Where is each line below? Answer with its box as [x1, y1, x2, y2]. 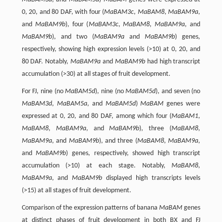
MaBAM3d [21, 100, 52, 108]
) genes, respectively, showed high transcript [66, 149, 201, 157]
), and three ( [99, 137, 137, 145]
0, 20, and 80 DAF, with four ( [21, 8, 105, 16]
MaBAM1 [171, 112, 199, 120]
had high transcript [145, 57, 201, 65]
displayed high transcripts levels [102, 174, 201, 182]
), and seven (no [156, 87, 201, 95]
